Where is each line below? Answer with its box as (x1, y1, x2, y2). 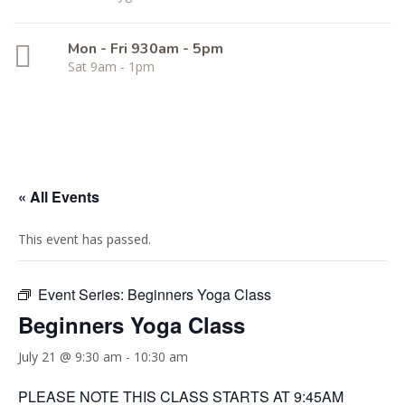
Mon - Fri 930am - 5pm (68, 39, 223, 59)
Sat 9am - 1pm (68, 58, 155, 75)
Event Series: (38, 284, 127, 305)
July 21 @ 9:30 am (18, 348, 122, 365)
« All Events (18, 186, 99, 207)
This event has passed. (18, 231, 151, 248)
